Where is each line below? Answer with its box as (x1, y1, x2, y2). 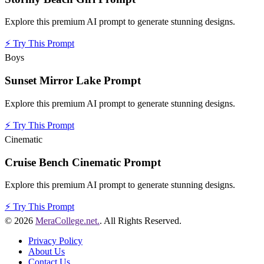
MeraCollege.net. (35, 216, 100, 226)
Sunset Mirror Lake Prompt (5, 74, 141, 87)
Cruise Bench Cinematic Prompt (5, 156, 161, 169)
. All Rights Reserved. (100, 216, 181, 226)
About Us (28, 246, 65, 257)
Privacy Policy (28, 236, 82, 246)
